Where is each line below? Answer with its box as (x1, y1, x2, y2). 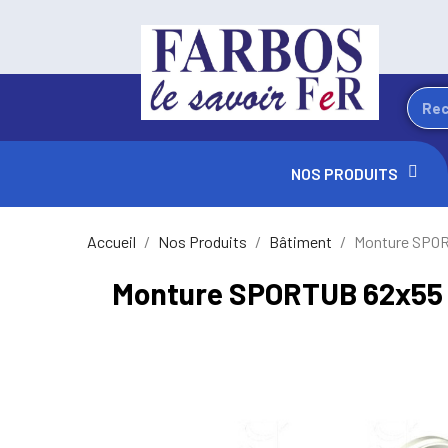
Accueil (87, 232, 136, 251)
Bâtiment (269, 232, 332, 251)
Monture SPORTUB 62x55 (112, 275, 443, 311)
